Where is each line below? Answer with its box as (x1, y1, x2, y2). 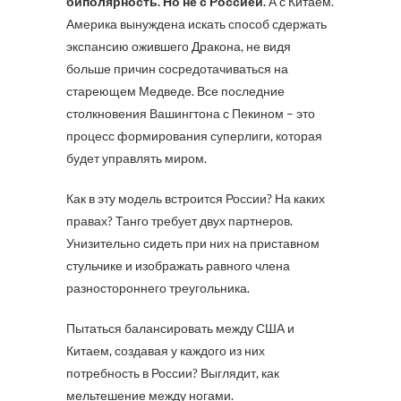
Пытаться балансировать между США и (66, 320, 294, 336)
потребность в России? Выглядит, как (66, 365, 279, 380)
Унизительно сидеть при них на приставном (66, 235, 320, 251)
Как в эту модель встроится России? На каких (66, 191, 325, 206)
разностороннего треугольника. (66, 280, 250, 295)
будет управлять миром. (66, 150, 207, 166)
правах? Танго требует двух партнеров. (66, 213, 293, 228)
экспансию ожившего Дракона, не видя (66, 38, 291, 54)
